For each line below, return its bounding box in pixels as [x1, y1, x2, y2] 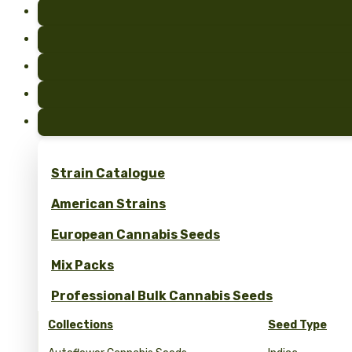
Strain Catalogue [51, 166, 165, 181]
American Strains [51, 196, 166, 211]
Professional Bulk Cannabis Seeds [51, 288, 273, 303]
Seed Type [268, 318, 327, 332]
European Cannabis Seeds [51, 227, 220, 242]
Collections [48, 318, 113, 332]
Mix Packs [51, 258, 114, 273]
